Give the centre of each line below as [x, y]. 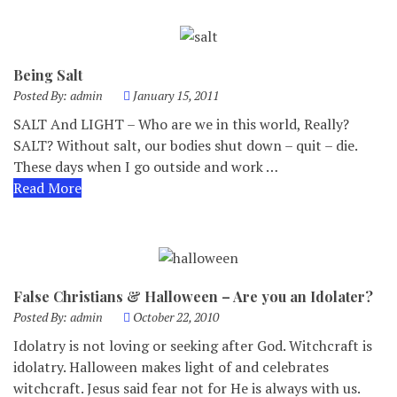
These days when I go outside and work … [146, 167]
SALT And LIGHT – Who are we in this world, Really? [181, 124]
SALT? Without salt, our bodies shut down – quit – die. [185, 145]
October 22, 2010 [176, 317]
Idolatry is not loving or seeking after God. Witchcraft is [193, 346]
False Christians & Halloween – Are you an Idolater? [193, 296]
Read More [47, 188]
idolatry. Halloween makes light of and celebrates [171, 367]
